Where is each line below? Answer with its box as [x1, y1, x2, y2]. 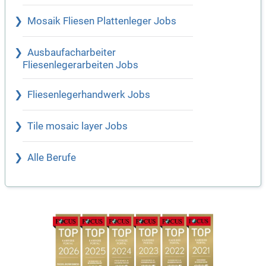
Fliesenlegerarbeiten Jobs [23, 59, 138, 71]
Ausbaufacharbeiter [27, 46, 116, 58]
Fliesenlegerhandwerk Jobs [27, 88, 150, 100]
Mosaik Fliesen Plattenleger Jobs [27, 15, 176, 27]
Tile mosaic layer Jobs [27, 120, 128, 132]
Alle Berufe [27, 151, 76, 163]
